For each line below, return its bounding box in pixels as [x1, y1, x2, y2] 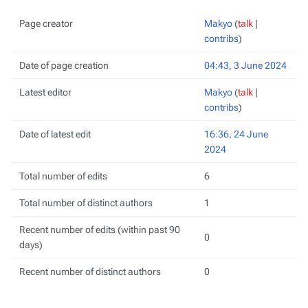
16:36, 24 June [204, 129, 268, 140]
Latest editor [19, 87, 71, 98]
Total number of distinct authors [19, 197, 153, 208]
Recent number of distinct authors [19, 266, 161, 277]
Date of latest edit [19, 129, 91, 140]
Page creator [19, 18, 73, 29]
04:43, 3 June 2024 [204, 60, 287, 71]
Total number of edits [19, 170, 107, 181]
